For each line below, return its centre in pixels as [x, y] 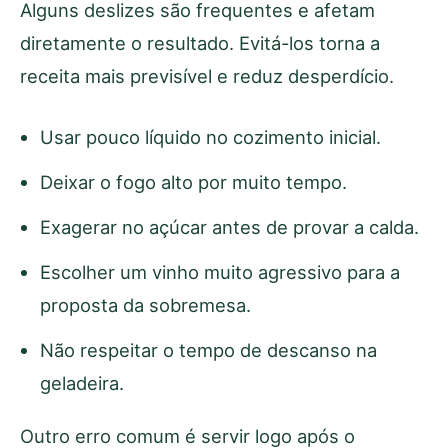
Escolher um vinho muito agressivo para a [220, 271]
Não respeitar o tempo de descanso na [208, 349]
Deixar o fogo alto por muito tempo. [193, 181]
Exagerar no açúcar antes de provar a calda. [229, 226]
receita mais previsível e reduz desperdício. [207, 75]
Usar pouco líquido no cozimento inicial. [210, 136]
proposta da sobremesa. [145, 304]
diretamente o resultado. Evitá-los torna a [200, 42]
